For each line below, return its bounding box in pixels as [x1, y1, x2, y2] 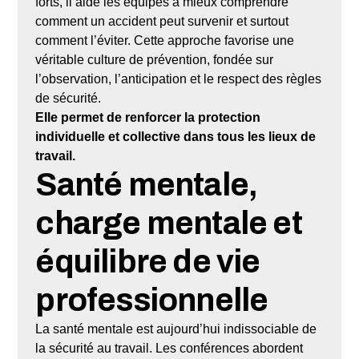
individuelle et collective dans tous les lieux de [35, 129, 317, 143]
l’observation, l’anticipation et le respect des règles [35, 71, 322, 86]
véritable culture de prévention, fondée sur [35, 52, 274, 67]
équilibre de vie [35, 244, 260, 279]
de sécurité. [35, 91, 102, 105]
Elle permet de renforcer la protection [35, 110, 261, 124]
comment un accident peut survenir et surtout [35, 14, 289, 28]
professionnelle [35, 282, 268, 317]
